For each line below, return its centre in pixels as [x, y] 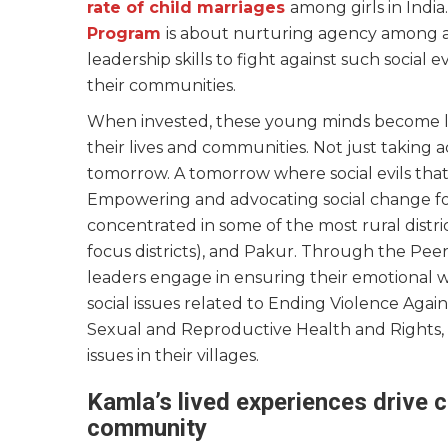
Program [126, 34]
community [150, 428]
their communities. [163, 86]
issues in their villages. [173, 356]
